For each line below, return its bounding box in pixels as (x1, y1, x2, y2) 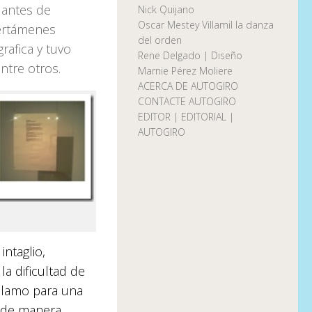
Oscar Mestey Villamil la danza (138, 18, 274, 32)
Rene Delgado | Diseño (138, 49, 242, 63)
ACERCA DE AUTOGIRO (138, 79, 238, 93)
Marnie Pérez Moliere (138, 64, 233, 78)
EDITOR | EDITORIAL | (138, 110, 234, 124)
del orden (138, 33, 182, 47)
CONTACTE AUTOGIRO (138, 95, 236, 109)
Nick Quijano (138, 3, 194, 17)
